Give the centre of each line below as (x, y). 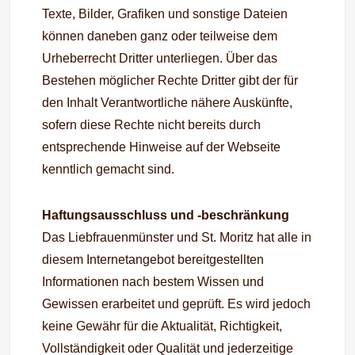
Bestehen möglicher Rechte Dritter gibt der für (170, 80)
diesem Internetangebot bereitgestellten (153, 260)
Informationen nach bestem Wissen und (153, 282)
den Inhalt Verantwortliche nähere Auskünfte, (168, 103)
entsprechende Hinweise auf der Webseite (162, 147)
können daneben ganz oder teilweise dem (160, 36)
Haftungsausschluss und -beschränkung (166, 215)
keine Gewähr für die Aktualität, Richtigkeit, (162, 326)
